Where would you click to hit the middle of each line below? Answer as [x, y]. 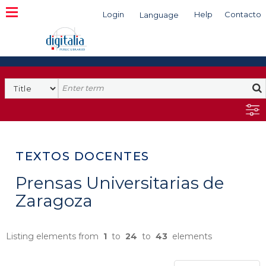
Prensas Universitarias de [120, 183]
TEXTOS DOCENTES [83, 156]
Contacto [243, 14]
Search [74, 84]
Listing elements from [55, 236]
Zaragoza [54, 201]
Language [159, 15]
